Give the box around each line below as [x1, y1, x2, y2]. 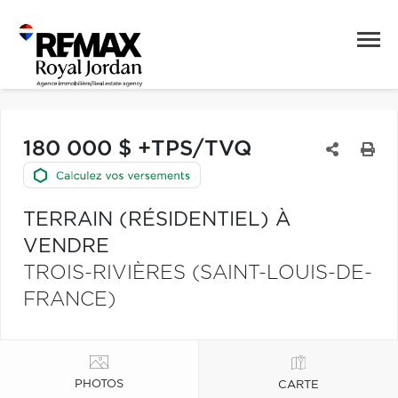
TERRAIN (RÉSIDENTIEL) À [23, 210, 291, 229]
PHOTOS [75, 378, 123, 390]
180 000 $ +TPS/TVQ [23, 139, 251, 160]
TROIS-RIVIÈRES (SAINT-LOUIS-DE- [23, 263, 372, 283]
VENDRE [23, 236, 109, 256]
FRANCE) [23, 290, 115, 309]
